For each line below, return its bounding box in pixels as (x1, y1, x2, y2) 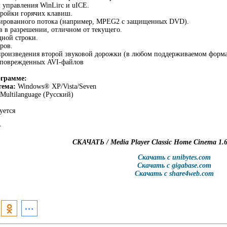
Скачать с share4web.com (135, 170, 214, 178)
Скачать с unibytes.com (138, 154, 211, 162)
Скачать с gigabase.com (137, 162, 211, 170)
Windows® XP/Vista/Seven (16, 83, 96, 91)
